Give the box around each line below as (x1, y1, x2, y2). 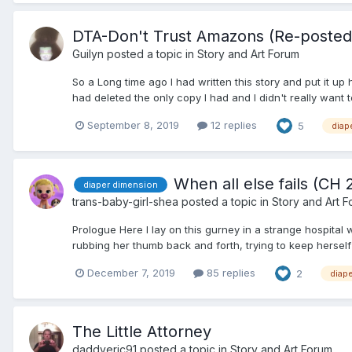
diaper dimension (83, 179, 158, 191)
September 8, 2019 (87, 119, 179, 132)
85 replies (203, 266, 255, 280)
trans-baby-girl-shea (72, 194, 178, 208)
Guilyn (72, 46, 104, 60)
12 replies (207, 119, 257, 132)
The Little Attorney (72, 322, 211, 342)
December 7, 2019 (87, 266, 175, 280)
